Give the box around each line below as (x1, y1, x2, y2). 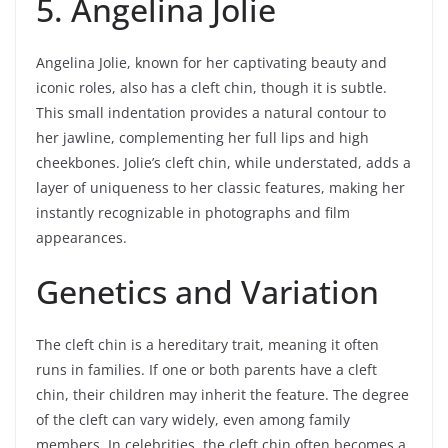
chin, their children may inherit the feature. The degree (36, 384, 409, 404)
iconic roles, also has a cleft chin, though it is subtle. (36, 77, 387, 97)
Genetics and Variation (36, 269, 379, 313)
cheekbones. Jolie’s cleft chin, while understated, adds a (36, 152, 411, 172)
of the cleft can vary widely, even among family (36, 409, 350, 429)
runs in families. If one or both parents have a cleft (36, 359, 377, 379)
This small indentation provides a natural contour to (36, 102, 386, 122)
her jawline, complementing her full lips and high (36, 127, 369, 147)
